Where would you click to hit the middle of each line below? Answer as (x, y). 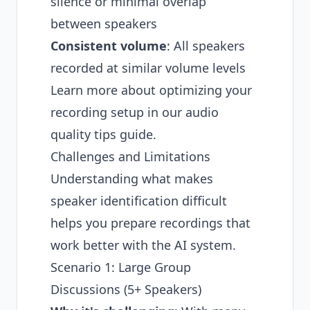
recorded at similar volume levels (148, 68)
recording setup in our (118, 112)
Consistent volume (109, 46)
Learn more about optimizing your (151, 90)
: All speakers (206, 46)
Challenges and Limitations (130, 156)
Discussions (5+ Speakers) (126, 289)
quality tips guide (102, 134)
